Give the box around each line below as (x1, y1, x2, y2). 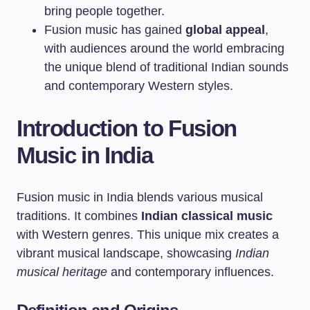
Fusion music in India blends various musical (17, 190, 263, 204)
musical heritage (17, 265, 107, 279)
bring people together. (44, 4, 165, 18)
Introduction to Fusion (17, 116, 237, 141)
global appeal (185, 23, 265, 37)
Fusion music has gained (44, 23, 185, 37)
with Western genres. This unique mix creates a (17, 228, 279, 241)
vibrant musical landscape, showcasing (17, 246, 235, 260)
